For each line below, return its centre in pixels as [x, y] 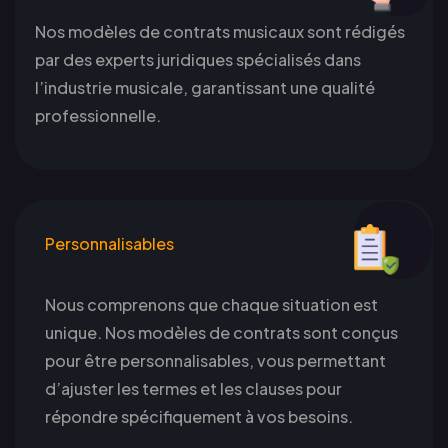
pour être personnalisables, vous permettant [215, 360]
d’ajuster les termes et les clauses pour [193, 388]
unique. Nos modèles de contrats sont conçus [221, 332]
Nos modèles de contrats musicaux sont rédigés [220, 31]
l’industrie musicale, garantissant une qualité [205, 87]
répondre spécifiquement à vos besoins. [199, 416]
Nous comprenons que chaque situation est [211, 304]
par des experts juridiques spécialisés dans [198, 59]
